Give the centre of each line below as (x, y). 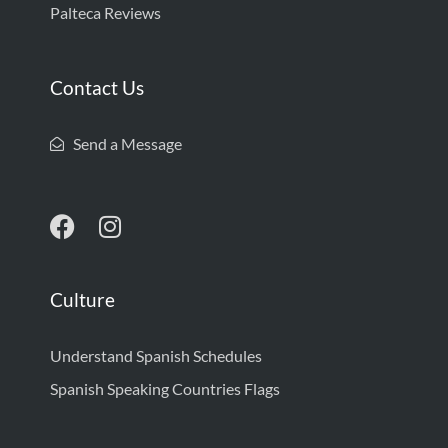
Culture (82, 299)
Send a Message (127, 143)
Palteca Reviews (105, 12)
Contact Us (97, 87)
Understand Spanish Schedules (156, 355)
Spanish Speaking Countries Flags (165, 388)
